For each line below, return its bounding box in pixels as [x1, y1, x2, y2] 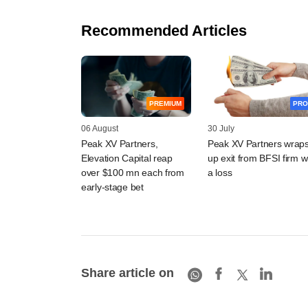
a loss [208, 167, 232, 179]
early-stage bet [81, 181, 144, 193]
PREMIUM [149, 100, 181, 108]
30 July [208, 124, 234, 134]
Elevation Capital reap [81, 153, 173, 164]
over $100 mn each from [81, 167, 184, 179]
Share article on [81, 265, 174, 280]
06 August [81, 124, 118, 134]
